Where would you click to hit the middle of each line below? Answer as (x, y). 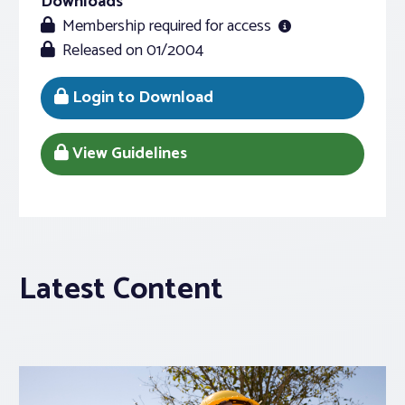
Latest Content (121, 290)
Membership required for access (167, 26)
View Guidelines (128, 154)
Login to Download (141, 98)
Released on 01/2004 (133, 51)
